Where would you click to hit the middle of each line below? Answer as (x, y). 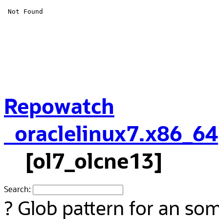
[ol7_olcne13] (83, 160)
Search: (17, 189)
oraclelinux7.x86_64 (111, 133)
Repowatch (59, 105)
